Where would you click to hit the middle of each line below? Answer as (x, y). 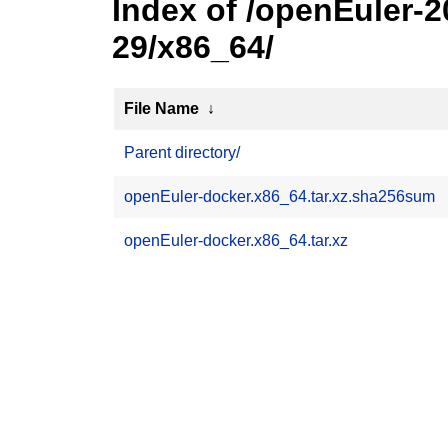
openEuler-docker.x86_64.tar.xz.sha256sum (279, 196)
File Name (161, 108)
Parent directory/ (182, 152)
